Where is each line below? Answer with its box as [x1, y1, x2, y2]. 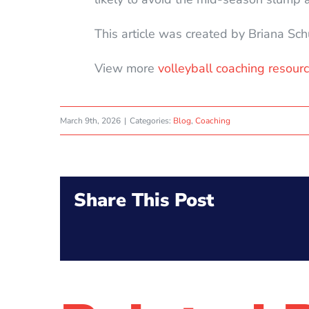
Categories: [130, 114, 173, 126]
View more [94, 59, 158, 77]
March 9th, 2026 [60, 114, 121, 126]
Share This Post [74, 187, 215, 213]
